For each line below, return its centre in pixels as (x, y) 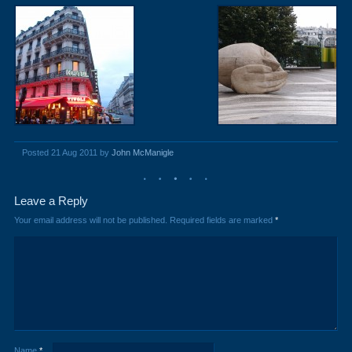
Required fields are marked (222, 220)
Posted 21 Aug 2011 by (66, 153)
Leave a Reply (51, 201)
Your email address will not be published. (90, 220)
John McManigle (142, 153)
